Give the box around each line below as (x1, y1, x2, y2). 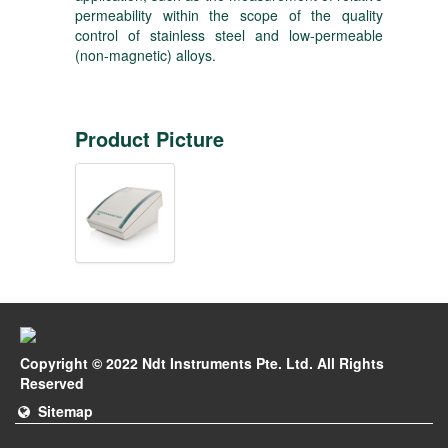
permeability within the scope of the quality (75, 5, 383, 25)
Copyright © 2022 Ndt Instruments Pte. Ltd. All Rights (20, 353, 384, 374)
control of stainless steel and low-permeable (75, 25, 383, 45)
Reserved (20, 373, 84, 394)
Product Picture (75, 124, 224, 153)
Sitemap (29, 400, 93, 421)
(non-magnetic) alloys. (75, 45, 216, 65)
